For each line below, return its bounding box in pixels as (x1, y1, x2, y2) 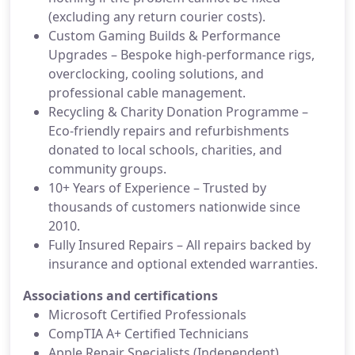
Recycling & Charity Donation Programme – (48, 103, 308, 120)
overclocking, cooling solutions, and (48, 65, 264, 82)
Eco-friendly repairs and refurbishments (48, 122, 289, 139)
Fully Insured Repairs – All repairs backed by (48, 236, 311, 254)
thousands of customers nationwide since (48, 198, 300, 216)
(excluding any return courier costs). (48, 8, 265, 25)
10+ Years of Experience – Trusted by (48, 179, 266, 197)
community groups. (48, 160, 166, 177)
